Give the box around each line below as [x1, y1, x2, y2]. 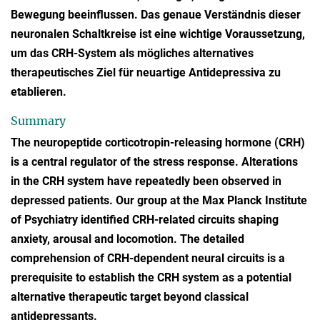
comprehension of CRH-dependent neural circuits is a [11, 251, 285, 265]
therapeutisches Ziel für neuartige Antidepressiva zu [11, 66, 281, 80]
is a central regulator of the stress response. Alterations [11, 154, 298, 169]
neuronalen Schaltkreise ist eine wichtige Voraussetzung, [11, 27, 305, 41]
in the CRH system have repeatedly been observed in [11, 174, 281, 188]
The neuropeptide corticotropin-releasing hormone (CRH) [11, 135, 305, 149]
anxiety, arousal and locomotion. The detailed [11, 231, 244, 246]
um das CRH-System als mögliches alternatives [11, 46, 254, 61]
